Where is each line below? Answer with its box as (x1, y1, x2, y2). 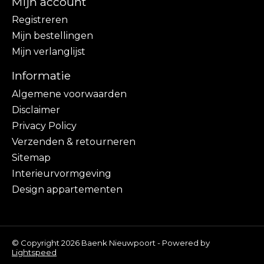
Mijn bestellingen (12, 30, 93, 42)
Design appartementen (12, 183, 123, 195)
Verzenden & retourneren (12, 136, 136, 147)
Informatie (12, 68, 71, 83)
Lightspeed (12, 247, 57, 257)
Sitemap (12, 151, 51, 163)
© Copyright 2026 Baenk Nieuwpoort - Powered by (12, 237, 210, 247)
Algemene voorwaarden (12, 88, 127, 100)
